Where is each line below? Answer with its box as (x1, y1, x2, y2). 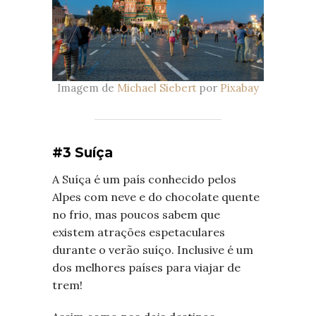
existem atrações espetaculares (52, 225, 225, 240)
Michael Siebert (117, 81, 197, 95)
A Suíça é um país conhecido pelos (52, 172, 236, 187)
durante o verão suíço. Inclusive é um (52, 243, 253, 257)
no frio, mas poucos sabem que (52, 207, 220, 222)
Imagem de (57, 81, 117, 95)
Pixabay (220, 81, 259, 95)
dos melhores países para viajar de (52, 260, 241, 275)
